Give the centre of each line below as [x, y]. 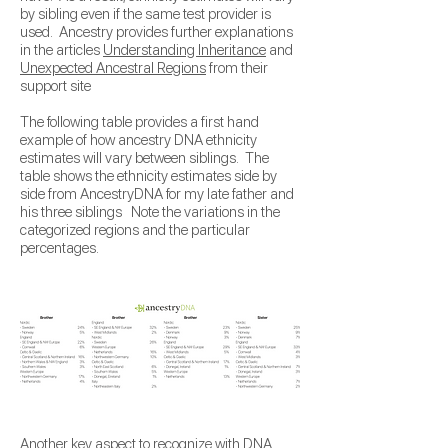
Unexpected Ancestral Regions [113, 68]
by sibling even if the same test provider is [145, 14]
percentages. [59, 248]
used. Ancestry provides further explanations [156, 32]
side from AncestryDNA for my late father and [157, 194]
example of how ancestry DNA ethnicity [138, 140]
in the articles [61, 50]
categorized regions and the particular [135, 230]
